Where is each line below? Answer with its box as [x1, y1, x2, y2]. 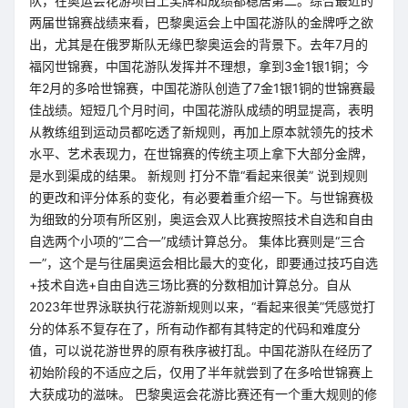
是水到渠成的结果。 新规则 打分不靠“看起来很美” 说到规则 [29, 168, 368, 183]
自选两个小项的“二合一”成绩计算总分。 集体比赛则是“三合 [29, 233, 365, 249]
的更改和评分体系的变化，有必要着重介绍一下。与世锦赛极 [29, 189, 373, 205]
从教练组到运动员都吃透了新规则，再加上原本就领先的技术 [29, 124, 373, 139]
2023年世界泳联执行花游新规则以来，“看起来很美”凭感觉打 [29, 299, 375, 314]
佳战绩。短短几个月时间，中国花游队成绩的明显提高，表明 [29, 102, 373, 117]
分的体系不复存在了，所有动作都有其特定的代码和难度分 [29, 321, 361, 336]
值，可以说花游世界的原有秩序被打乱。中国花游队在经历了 [29, 342, 373, 358]
